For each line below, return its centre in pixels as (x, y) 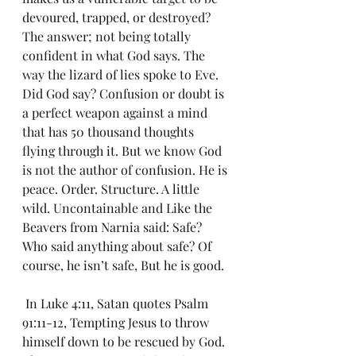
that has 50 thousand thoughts (110, 132)
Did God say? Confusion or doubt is (125, 93)
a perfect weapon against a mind (116, 112)
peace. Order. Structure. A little (112, 189)
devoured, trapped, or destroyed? (118, 17)
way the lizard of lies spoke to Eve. (122, 74)
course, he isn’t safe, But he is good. (123, 265)
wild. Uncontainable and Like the (119, 208)
